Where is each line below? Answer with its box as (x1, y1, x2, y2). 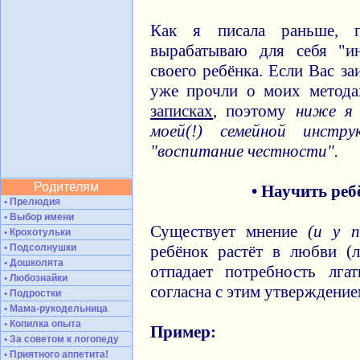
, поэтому (213, 101, 296, 121)
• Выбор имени (2, 211, 74, 223)
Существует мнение (150, 222, 309, 241)
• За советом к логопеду (2, 333, 119, 345)
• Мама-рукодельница (2, 303, 108, 314)
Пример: (150, 322, 216, 342)
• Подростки (2, 288, 61, 299)
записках (150, 101, 213, 121)
